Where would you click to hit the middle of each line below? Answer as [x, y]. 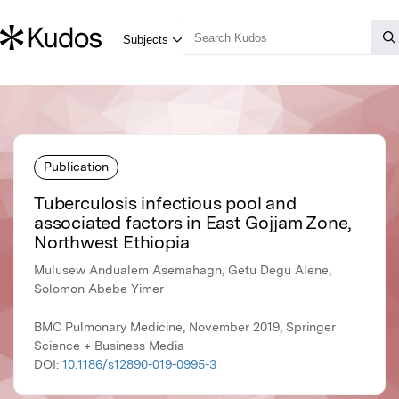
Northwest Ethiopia [112, 243]
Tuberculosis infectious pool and [165, 204]
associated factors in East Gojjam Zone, [193, 223]
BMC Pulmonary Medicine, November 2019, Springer [185, 327]
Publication [76, 166]
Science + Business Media [109, 346]
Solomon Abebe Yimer [99, 289]
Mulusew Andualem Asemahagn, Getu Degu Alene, [183, 270]
